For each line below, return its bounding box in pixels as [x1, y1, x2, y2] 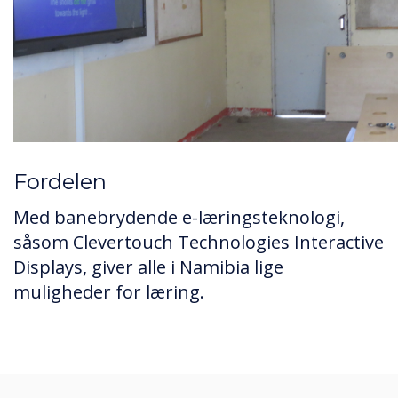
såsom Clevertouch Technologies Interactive [13, 229, 384, 254]
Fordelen [13, 168, 107, 195]
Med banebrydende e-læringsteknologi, [13, 204, 345, 229]
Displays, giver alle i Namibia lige [13, 254, 283, 279]
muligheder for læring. [13, 279, 204, 304]
